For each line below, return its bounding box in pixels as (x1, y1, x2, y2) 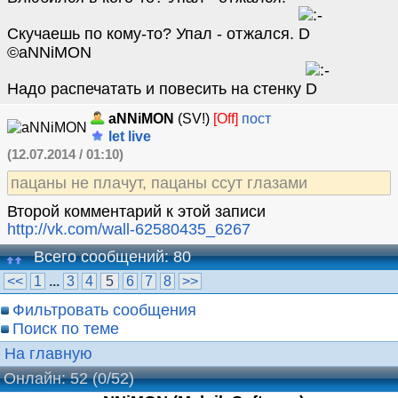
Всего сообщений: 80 (25, 247, 191, 266)
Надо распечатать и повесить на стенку (7, 79, 306, 98)
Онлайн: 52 (4, 370, 88, 388)
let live (105, 128, 151, 144)
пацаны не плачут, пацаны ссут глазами (11, 173, 307, 192)
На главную (4, 344, 92, 362)
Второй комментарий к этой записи (7, 202, 266, 220)
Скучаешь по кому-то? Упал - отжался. (7, 24, 298, 43)
